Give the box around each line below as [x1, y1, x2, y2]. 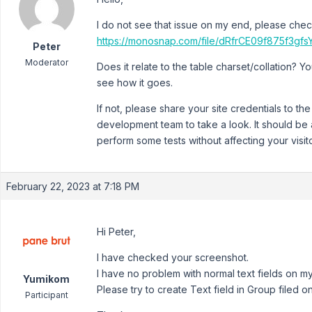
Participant [24, 290, 68, 300]
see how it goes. [97, 77, 173, 88]
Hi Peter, [97, 226, 136, 237]
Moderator [24, 57, 68, 68]
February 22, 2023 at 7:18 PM [6, 180, 139, 192]
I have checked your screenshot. [97, 251, 249, 263]
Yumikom [23, 273, 70, 285]
